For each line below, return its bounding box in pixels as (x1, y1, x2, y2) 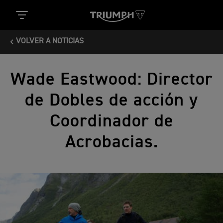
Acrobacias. (65, 133, 158, 151)
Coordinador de (49, 112, 174, 130)
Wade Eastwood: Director (10, 71, 213, 89)
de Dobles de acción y (25, 92, 198, 110)
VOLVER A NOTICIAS (16, 37, 84, 45)
